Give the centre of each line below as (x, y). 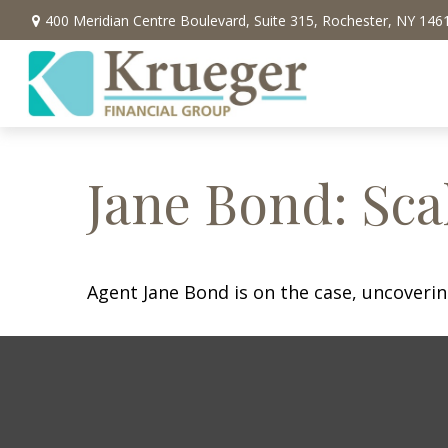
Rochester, (356, 20)
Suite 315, (285, 20)
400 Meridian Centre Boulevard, (149, 20)
